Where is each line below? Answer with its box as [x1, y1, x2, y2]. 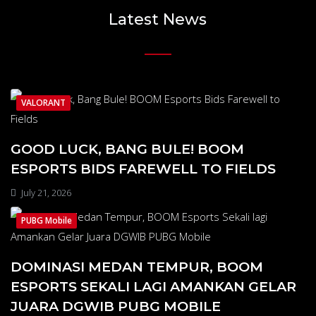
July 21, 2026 [19, 186, 71, 200]
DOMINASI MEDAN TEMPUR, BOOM [11, 258, 263, 276]
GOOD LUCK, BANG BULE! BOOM [11, 140, 244, 158]
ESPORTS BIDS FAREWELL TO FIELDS [11, 160, 276, 178]
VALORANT [21, 97, 66, 109]
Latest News [109, 10, 207, 30]
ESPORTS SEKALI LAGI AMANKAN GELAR [11, 278, 296, 296]
